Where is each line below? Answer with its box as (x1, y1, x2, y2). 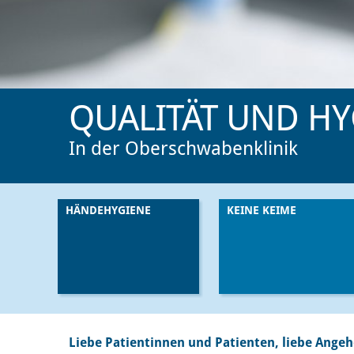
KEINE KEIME (226, 205, 296, 217)
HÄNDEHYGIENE (65, 205, 151, 217)
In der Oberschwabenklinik (69, 141, 298, 160)
